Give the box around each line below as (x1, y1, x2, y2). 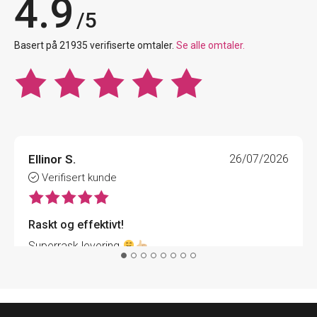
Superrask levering (28, 239, 122, 253)
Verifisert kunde (39, 171, 117, 185)
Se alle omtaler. (176, 40, 245, 52)
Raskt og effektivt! (28, 218, 124, 232)
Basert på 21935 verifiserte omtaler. (14, 40, 176, 52)
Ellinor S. (28, 152, 76, 167)
